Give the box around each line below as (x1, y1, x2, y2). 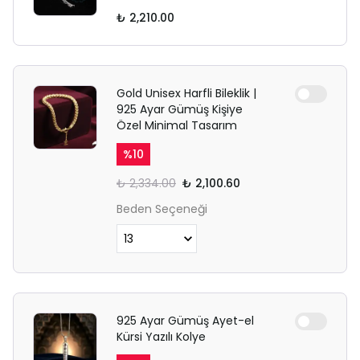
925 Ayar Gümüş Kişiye (117, 101, 243, 117)
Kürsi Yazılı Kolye (117, 329, 206, 345)
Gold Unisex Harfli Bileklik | (117, 85, 256, 101)
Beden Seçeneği (117, 201, 207, 217)
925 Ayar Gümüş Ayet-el (117, 313, 254, 329)
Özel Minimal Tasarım (117, 117, 237, 133)
